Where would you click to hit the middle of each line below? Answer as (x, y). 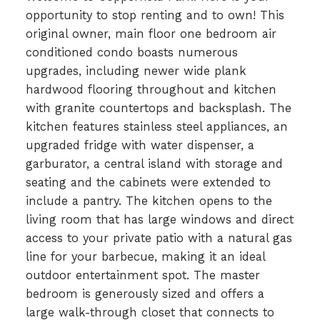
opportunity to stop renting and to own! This (155, 15)
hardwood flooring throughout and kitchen (151, 89)
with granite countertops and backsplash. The (158, 108)
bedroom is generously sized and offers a (145, 294)
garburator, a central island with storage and (154, 164)
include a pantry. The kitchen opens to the (149, 201)
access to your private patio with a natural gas (159, 238)
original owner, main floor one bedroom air (151, 34)
